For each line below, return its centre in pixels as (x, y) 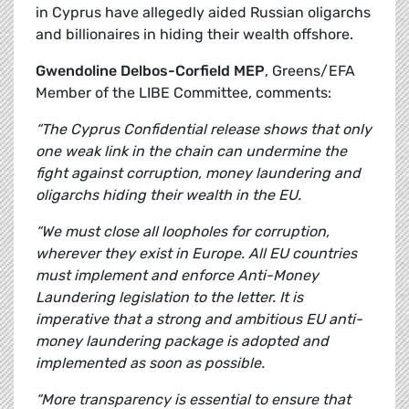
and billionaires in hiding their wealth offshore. (194, 35)
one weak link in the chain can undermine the (191, 152)
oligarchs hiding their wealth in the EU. (168, 195)
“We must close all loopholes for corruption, (183, 232)
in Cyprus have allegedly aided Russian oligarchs (203, 13)
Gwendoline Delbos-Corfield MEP (150, 71)
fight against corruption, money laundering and (198, 173)
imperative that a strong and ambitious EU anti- (199, 320)
